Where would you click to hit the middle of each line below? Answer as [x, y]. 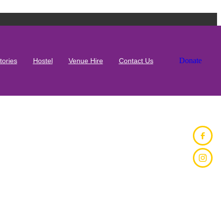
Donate [190, 60]
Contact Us [136, 61]
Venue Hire [86, 61]
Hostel [43, 61]
